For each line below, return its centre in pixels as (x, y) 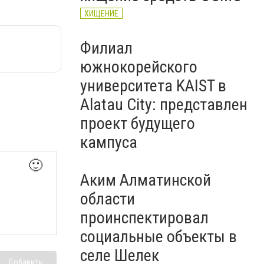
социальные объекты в (159, 237)
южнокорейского (139, 67)
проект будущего (138, 123)
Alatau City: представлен (164, 105)
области (108, 199)
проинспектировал (144, 218)
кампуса (109, 142)
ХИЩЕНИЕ (101, 14)
